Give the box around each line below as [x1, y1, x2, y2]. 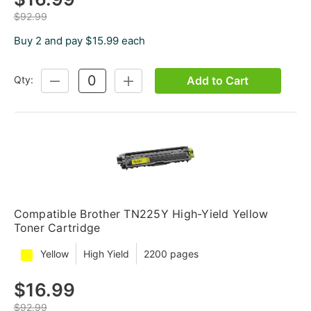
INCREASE [122, 74, 171, 86]
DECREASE [49, 74, 101, 86]
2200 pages [143, 247, 199, 260]
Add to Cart [187, 73, 249, 87]
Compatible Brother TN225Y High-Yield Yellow [13, 206, 269, 221]
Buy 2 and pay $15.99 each [13, 33, 145, 47]
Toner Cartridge [13, 220, 101, 235]
